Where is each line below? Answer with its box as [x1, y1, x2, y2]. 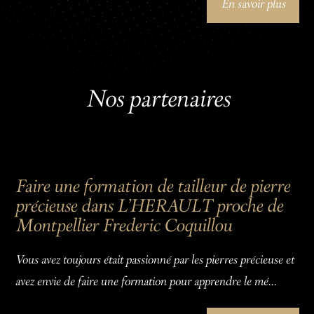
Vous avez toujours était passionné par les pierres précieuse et [15, 253, 294, 268]
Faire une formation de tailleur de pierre [15, 176, 290, 198]
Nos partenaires [85, 86, 229, 114]
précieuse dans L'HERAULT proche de [15, 196, 283, 217]
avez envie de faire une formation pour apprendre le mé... [15, 275, 277, 289]
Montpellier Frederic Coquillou [15, 215, 232, 237]
